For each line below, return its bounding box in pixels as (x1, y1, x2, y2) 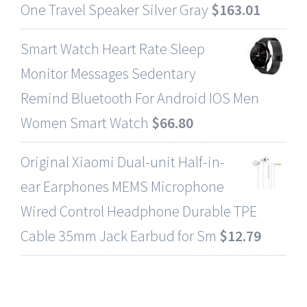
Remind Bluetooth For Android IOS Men (21, 88, 259, 108)
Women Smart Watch (21, 112, 149, 132)
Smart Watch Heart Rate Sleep (21, 38, 205, 58)
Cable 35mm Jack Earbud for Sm (21, 225, 217, 245)
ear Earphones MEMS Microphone (21, 176, 224, 196)
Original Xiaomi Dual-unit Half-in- (21, 151, 225, 171)
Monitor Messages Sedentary (21, 63, 196, 83)
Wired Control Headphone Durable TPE (21, 201, 257, 221)
